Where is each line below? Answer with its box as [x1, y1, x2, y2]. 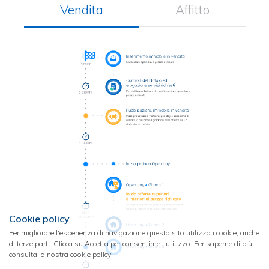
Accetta [85, 239, 109, 248]
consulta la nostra [9, 250, 70, 259]
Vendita [59, 2, 103, 17]
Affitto [175, 2, 210, 17]
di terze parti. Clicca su [9, 239, 85, 248]
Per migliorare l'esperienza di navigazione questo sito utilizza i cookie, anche [9, 228, 259, 237]
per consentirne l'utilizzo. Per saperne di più [109, 239, 252, 248]
